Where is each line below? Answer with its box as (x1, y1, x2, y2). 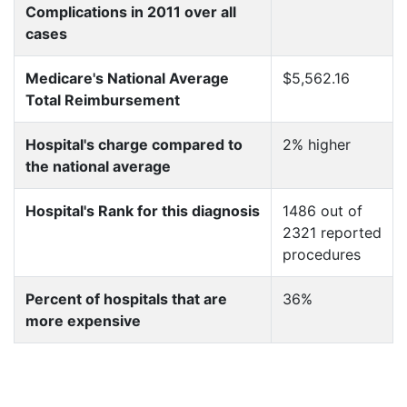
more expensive (25, 312, 141, 330)
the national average (25, 157, 171, 175)
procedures (283, 245, 361, 263)
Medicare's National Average (25, 69, 229, 87)
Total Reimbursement (25, 91, 180, 109)
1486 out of (283, 202, 362, 220)
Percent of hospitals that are (25, 290, 227, 308)
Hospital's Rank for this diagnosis (25, 202, 260, 220)
